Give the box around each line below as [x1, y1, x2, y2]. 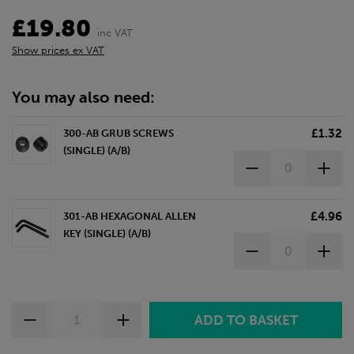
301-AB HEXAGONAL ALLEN [63, 209, 196, 222]
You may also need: [12, 88, 155, 107]
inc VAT [97, 26, 133, 39]
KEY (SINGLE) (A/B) [63, 227, 151, 239]
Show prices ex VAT [12, 43, 104, 56]
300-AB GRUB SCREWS [63, 126, 174, 139]
